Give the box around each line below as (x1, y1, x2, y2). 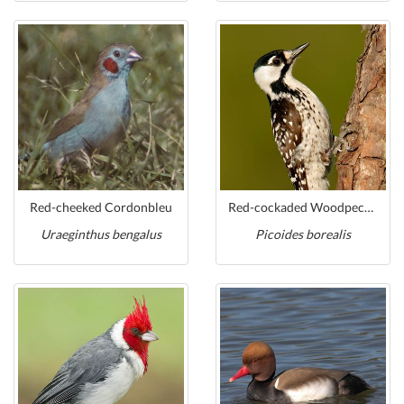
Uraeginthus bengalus (41, 226, 161, 242)
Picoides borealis (255, 226, 351, 242)
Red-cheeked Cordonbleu (30, 199, 172, 215)
